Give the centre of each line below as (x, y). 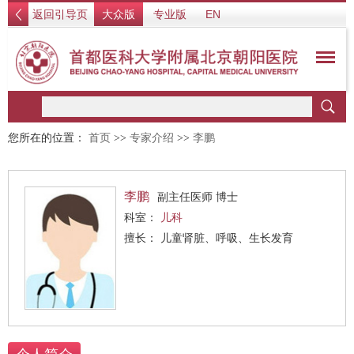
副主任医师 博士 (198, 197)
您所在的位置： (48, 138)
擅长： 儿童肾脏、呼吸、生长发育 (227, 238)
